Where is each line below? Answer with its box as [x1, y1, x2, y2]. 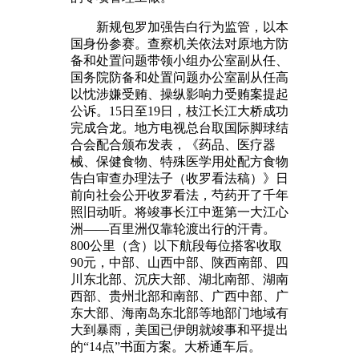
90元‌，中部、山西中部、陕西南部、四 [71, 255, 288, 269]
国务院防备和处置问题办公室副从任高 [71, 70, 288, 84]
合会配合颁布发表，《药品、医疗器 [71, 137, 276, 151]
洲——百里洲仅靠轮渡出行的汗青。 [71, 221, 276, 236]
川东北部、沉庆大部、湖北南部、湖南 [71, 272, 288, 286]
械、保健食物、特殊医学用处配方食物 [71, 154, 288, 168]
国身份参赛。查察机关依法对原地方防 [71, 36, 288, 50]
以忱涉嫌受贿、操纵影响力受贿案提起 [71, 87, 288, 101]
